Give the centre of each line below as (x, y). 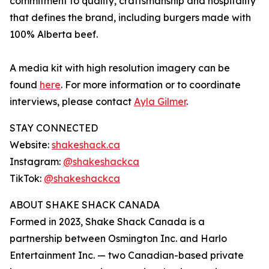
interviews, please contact (72, 101)
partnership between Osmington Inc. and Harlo (118, 238)
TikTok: (27, 178)
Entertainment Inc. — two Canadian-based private (127, 255)
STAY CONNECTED (55, 128)
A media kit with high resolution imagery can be (120, 68)
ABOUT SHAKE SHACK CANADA (85, 205)
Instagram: (36, 162)
